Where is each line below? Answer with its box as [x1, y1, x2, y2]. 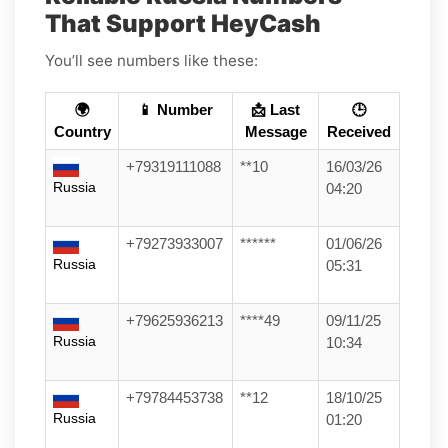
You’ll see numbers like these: [45, 50, 258, 70]
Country [53, 123, 111, 140]
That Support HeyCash [45, 8, 321, 38]
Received [327, 123, 391, 140]
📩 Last [251, 101, 300, 118]
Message [244, 123, 307, 140]
